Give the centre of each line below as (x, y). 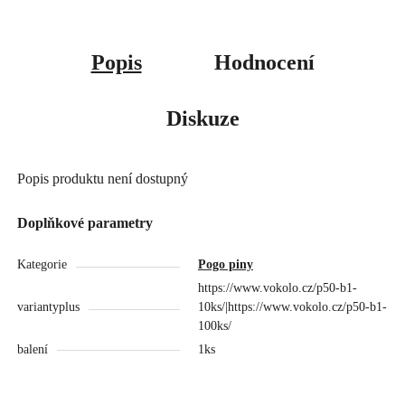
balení (32, 350)
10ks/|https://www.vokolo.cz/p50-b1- (292, 307)
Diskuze (202, 119)
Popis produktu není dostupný (102, 179)
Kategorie (42, 265)
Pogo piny (225, 265)
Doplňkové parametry (85, 223)
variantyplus (48, 307)
